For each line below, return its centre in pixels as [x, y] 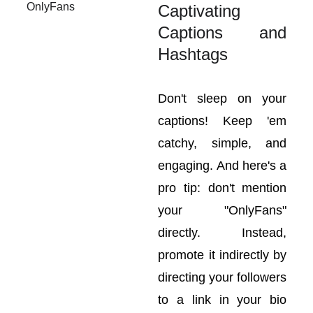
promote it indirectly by [223, 255]
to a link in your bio [223, 300]
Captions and [223, 32]
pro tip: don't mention [223, 188]
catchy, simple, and [223, 143]
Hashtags [193, 54]
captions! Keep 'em [223, 121]
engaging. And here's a [223, 166]
